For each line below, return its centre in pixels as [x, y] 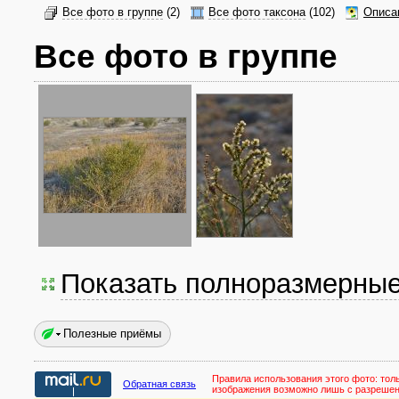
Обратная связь [159, 384]
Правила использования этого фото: [296, 379]
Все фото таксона [257, 12]
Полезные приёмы [112, 334]
